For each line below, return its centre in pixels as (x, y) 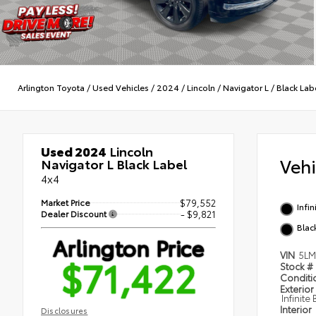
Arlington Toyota (51, 87)
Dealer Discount (75, 213)
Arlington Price (128, 247)
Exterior (297, 288)
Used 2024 (74, 151)
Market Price (66, 202)
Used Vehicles (121, 87)
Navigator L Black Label (114, 163)
